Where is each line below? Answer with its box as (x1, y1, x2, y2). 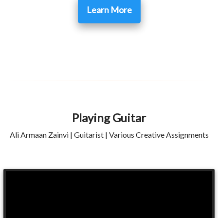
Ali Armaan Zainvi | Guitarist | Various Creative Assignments (9, 129, 209, 139)
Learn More (83, 4, 135, 15)
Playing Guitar (72, 110, 146, 125)
